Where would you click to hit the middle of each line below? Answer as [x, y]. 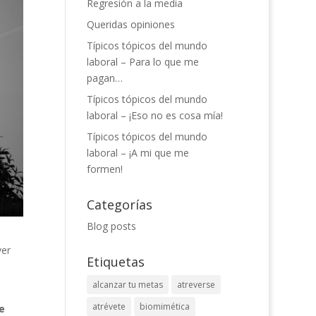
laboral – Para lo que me [143, 62]
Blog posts [112, 226]
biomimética [165, 306]
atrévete [109, 306]
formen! [105, 169]
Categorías [120, 205]
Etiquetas [116, 262]
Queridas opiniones [131, 24]
